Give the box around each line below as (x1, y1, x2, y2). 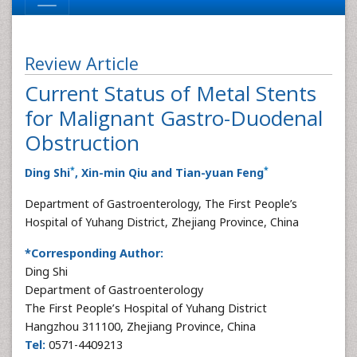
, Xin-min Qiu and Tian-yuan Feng (75, 165, 264, 180)
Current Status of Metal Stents (25, 79, 316, 108)
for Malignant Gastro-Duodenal (25, 104, 323, 132)
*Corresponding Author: (25, 245, 163, 261)
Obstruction (25, 128, 139, 157)
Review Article (25, 52, 139, 75)
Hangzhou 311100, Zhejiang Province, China (25, 319, 256, 334)
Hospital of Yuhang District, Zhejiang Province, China (25, 214, 299, 229)
